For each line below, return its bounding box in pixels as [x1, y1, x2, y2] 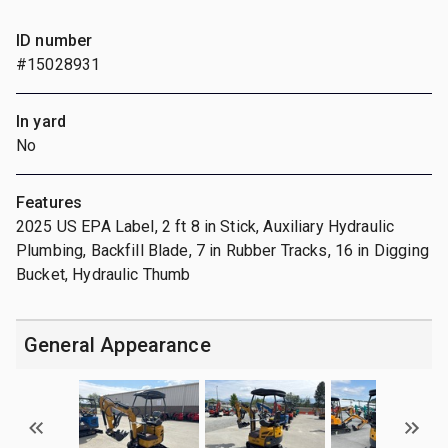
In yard [16, 111, 67, 131]
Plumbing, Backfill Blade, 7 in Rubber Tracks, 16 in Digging [16, 240, 429, 260]
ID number [16, 30, 93, 50]
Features [16, 192, 83, 212]
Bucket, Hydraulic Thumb [16, 264, 191, 284]
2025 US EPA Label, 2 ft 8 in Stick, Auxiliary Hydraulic [16, 216, 395, 236]
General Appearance [24, 332, 211, 357]
